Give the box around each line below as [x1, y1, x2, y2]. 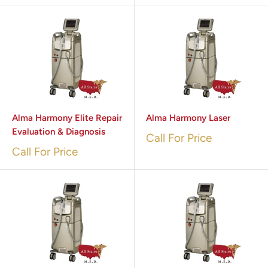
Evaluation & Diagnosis [12, 126, 105, 138]
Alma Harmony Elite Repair [12, 112, 122, 124]
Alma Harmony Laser [146, 112, 230, 124]
